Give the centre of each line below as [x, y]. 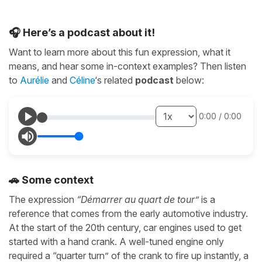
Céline [82, 80]
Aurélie [35, 80]
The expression [43, 200]
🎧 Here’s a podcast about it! [82, 32]
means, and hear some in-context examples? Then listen [127, 66]
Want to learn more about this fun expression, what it [120, 52]
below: [190, 80]
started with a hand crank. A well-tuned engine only [116, 242]
